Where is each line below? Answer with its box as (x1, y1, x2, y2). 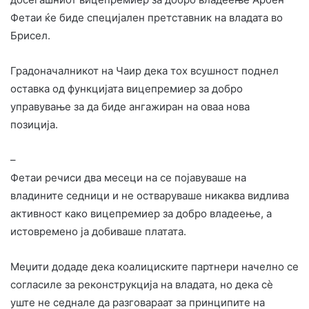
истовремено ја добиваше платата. (10, 224, 186, 238)
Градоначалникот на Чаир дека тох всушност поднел (10, 63, 279, 77)
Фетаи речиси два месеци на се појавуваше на (10, 170, 246, 184)
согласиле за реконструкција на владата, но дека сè (10, 277, 273, 291)
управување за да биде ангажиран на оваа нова (10, 99, 250, 113)
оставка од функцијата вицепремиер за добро (10, 81, 243, 95)
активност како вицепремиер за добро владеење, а (10, 206, 272, 220)
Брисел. (10, 28, 50, 42)
